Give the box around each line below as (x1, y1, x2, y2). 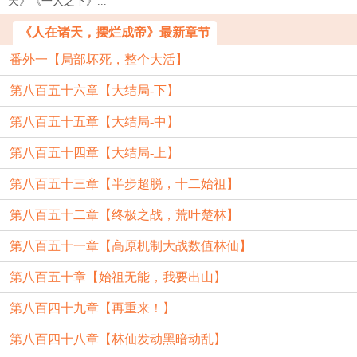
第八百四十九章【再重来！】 (10, 301, 175, 315)
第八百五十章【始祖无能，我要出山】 (10, 270, 226, 284)
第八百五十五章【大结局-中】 (10, 115, 179, 128)
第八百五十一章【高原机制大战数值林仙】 (10, 239, 252, 253)
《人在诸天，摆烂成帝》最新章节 (19, 25, 210, 39)
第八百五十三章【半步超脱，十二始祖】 (10, 177, 239, 190)
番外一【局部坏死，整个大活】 (10, 53, 188, 66)
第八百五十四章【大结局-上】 (10, 146, 179, 159)
